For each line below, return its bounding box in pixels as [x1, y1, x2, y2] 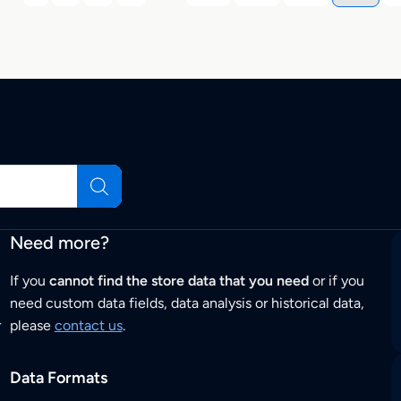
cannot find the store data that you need [48, 272, 309, 290]
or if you [308, 272, 364, 290]
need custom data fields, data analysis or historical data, [9, 294, 364, 312]
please [9, 317, 55, 335]
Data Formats [9, 368, 107, 388]
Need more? [9, 232, 109, 254]
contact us [54, 317, 123, 335]
